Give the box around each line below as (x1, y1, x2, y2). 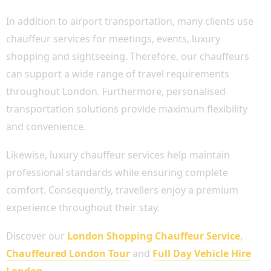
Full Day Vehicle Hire (152, 247, 251, 260)
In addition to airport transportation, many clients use (6, 15, 253, 28)
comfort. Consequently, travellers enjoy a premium (6, 183, 238, 197)
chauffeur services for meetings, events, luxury (6, 32, 220, 45)
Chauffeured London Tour (6, 247, 130, 260)
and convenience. (6, 120, 86, 133)
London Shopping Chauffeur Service (67, 229, 240, 243)
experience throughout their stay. (6, 201, 160, 214)
